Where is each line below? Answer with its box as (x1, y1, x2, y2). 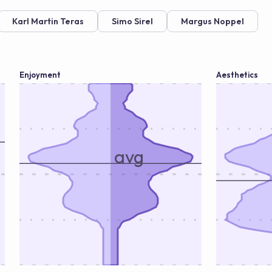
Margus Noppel (181, 16, 244, 27)
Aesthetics (216, 70, 258, 80)
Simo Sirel (112, 16, 153, 27)
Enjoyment (19, 70, 61, 80)
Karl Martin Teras (12, 16, 84, 27)
